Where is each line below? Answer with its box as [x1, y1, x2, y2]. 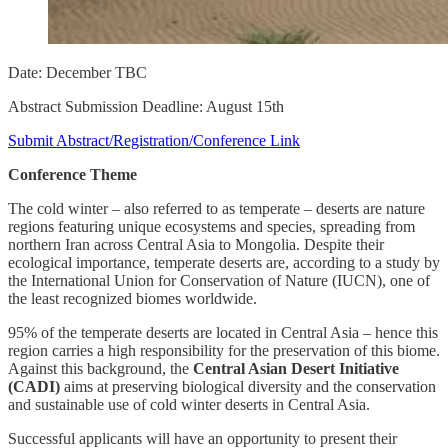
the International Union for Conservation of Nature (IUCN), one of [8, 271, 430, 289]
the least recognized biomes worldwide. [8, 289, 257, 307]
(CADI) [8, 377, 64, 395]
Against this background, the [8, 359, 193, 377]
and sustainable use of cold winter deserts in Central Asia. [8, 395, 370, 413]
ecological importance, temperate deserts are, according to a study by [8, 253, 440, 271]
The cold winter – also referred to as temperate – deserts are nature [8, 199, 425, 217]
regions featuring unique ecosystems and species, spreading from [8, 217, 415, 235]
